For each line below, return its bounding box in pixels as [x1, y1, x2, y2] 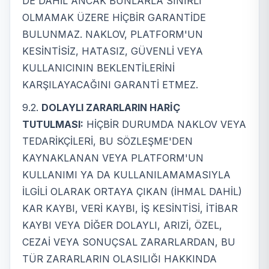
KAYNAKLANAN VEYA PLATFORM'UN [22, 152, 204, 165]
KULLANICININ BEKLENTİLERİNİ [22, 61, 175, 74]
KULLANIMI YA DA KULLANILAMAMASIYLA [22, 169, 231, 181]
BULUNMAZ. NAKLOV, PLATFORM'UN [22, 28, 203, 40]
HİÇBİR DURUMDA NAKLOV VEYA [83, 118, 246, 131]
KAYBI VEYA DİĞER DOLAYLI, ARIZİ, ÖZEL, [22, 219, 222, 232]
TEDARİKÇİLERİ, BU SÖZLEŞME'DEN [22, 135, 193, 148]
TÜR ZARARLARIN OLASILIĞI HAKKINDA [22, 253, 217, 265]
